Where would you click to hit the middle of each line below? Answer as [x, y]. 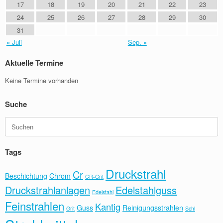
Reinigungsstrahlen [153, 208]
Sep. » [137, 42]
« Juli [14, 42]
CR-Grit [94, 177]
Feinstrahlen [35, 206]
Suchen [15, 121]
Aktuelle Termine [34, 63]
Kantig [108, 207]
